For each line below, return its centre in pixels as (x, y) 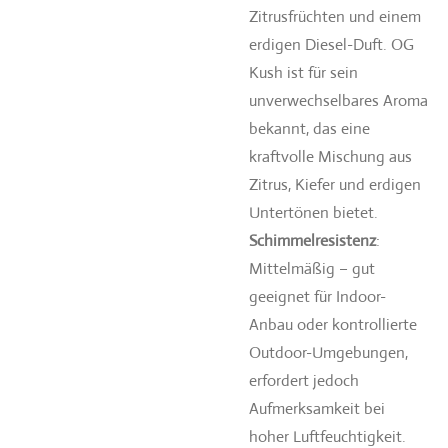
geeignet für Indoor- (317, 296)
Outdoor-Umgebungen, (328, 352)
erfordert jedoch (304, 380)
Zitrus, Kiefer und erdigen (335, 184)
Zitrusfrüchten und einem (335, 16)
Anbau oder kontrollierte (333, 324)
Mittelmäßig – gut (312, 268)
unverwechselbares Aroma (338, 100)
